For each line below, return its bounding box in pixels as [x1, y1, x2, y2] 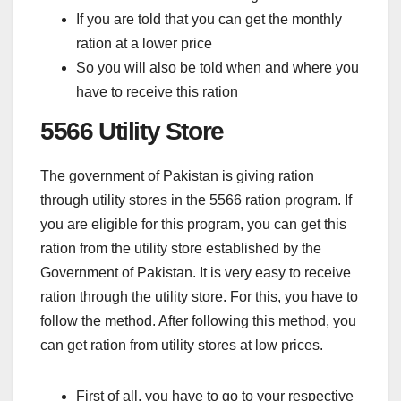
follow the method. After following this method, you [40, 313, 356, 329]
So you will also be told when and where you [76, 60, 359, 76]
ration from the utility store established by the [40, 241, 321, 257]
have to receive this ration [76, 84, 238, 100]
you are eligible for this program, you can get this [40, 217, 346, 233]
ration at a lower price [76, 36, 212, 52]
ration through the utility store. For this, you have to [40, 289, 358, 305]
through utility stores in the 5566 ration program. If [40, 192, 352, 209]
